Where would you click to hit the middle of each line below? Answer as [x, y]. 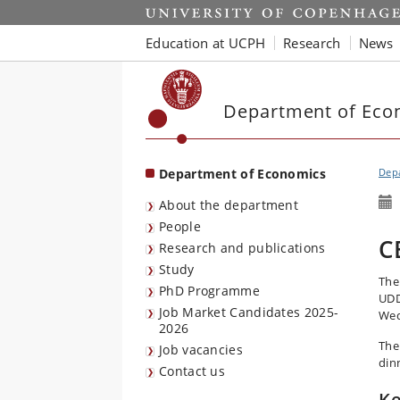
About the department [229, 205]
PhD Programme [209, 291]
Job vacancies [201, 350]
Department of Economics [242, 174]
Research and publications [242, 248]
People [180, 226]
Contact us [192, 371]
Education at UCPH [206, 42]
